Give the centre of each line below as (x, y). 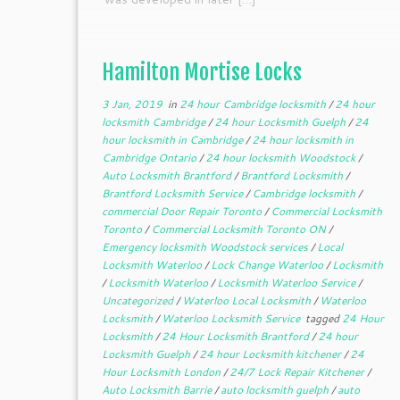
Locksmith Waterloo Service (287, 283)
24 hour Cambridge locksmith (254, 104)
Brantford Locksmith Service (173, 193)
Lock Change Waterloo (268, 265)
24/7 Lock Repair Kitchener (298, 372)
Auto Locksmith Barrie (158, 390)
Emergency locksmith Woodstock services (206, 247)
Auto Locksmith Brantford (167, 175)
